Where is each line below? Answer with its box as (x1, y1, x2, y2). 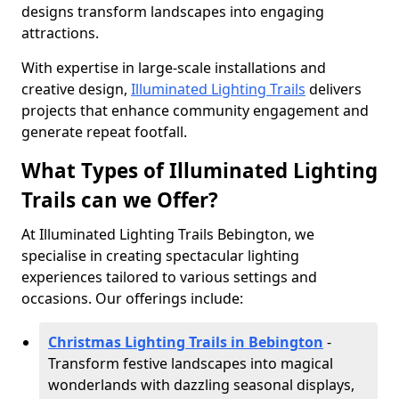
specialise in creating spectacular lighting (21, 246, 299, 265)
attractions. (21, 23, 99, 43)
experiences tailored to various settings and (21, 267, 317, 287)
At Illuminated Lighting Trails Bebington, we (21, 224, 314, 244)
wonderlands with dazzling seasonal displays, (48, 375, 354, 395)
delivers (305, 79, 362, 99)
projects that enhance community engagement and (21, 101, 369, 120)
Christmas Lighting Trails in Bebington (48, 332, 323, 352)
